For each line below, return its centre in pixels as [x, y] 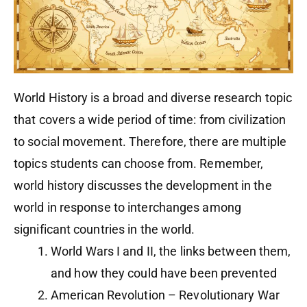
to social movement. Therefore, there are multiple [150, 142]
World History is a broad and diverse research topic [153, 98]
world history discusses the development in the [143, 186]
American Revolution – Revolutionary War [165, 295]
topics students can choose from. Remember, [139, 164]
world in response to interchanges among [127, 208]
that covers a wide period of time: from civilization [150, 120]
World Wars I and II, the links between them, [171, 251]
